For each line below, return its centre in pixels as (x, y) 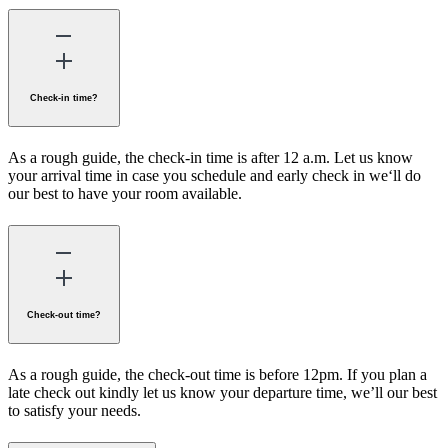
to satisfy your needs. (74, 410)
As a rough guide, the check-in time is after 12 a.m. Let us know (210, 158)
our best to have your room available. (125, 194)
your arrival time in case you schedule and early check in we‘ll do (214, 176)
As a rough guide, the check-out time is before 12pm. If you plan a (217, 374)
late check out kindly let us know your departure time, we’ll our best (222, 392)
